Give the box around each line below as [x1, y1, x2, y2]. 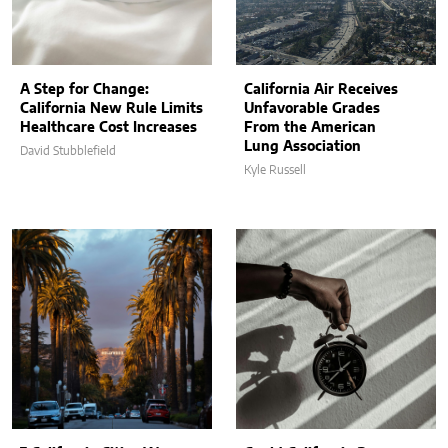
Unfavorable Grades [244, 101, 380, 116]
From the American [244, 120, 376, 135]
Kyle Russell [244, 163, 306, 176]
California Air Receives [244, 82, 398, 97]
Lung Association [244, 139, 361, 154]
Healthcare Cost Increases [20, 120, 197, 135]
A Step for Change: [20, 82, 149, 97]
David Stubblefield [20, 144, 116, 157]
